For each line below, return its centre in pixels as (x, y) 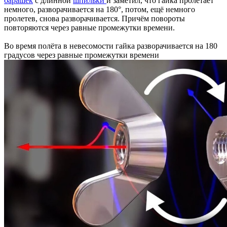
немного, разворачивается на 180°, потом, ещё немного (100, 9)
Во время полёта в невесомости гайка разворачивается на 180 (111, 46)
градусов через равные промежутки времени (82, 55)
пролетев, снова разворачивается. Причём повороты (94, 18)
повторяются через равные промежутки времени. (90, 27)
